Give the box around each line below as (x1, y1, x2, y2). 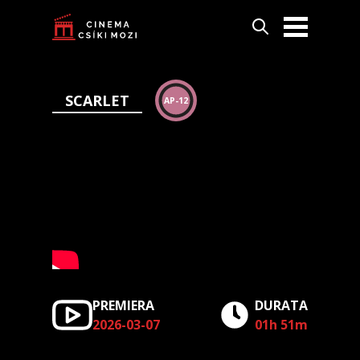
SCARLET (65, 91, 129, 110)
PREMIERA (92, 297, 154, 314)
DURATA (255, 297, 308, 314)
